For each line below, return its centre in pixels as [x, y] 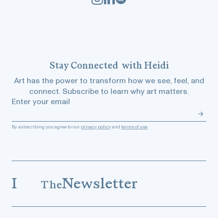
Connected [94, 66]
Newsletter [100, 183]
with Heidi [144, 66]
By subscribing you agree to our [46, 127]
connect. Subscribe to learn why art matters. [109, 91]
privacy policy [96, 127]
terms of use [134, 127]
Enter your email [41, 102]
